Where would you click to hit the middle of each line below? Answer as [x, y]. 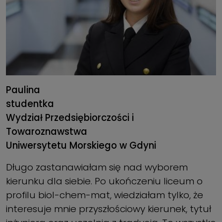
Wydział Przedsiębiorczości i [70, 118]
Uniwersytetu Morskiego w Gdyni [81, 146]
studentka [30, 104]
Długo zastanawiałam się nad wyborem [97, 167]
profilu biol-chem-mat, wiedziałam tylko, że [105, 195]
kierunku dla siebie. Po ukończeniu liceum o [104, 181]
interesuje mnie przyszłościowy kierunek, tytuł [109, 209]
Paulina [23, 90]
